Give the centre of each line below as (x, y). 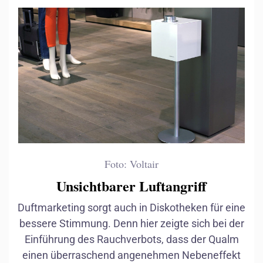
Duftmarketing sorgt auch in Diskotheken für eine (131, 208)
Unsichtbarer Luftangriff (131, 186)
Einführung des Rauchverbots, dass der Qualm (131, 240)
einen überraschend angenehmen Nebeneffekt (131, 255)
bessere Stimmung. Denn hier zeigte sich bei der (131, 224)
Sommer (161, 222)
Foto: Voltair (131, 164)
